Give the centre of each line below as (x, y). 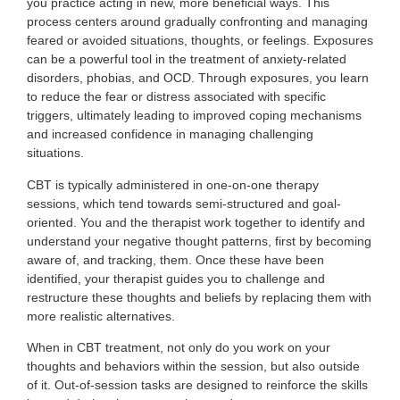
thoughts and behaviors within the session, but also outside (193, 366)
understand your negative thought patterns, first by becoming (199, 241)
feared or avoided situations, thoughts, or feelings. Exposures (200, 41)
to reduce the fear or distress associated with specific (176, 97)
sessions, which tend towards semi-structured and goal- (184, 203)
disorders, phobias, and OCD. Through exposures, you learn (198, 78)
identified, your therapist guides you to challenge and (176, 278)
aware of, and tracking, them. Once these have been (175, 259)
